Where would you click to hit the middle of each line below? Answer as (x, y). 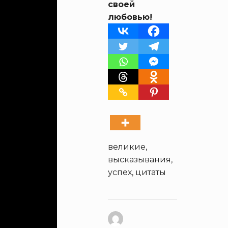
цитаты (151, 172)
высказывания (139, 160)
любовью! (130, 17)
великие (127, 147)
